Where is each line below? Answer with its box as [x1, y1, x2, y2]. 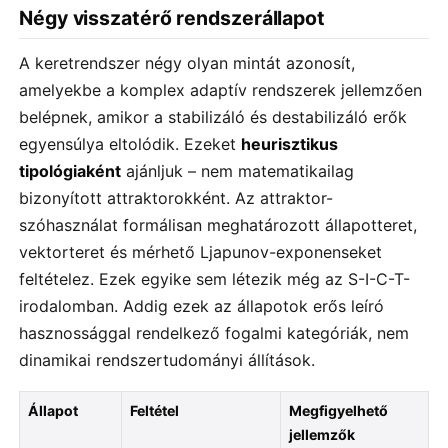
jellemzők [288, 426, 355, 444]
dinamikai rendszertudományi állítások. [19, 350, 315, 371]
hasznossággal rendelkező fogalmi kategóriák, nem [19, 323, 409, 344]
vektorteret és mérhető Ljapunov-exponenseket [19, 242, 382, 263]
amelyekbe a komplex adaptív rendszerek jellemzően [19, 80, 422, 101]
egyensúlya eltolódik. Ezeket [19, 134, 241, 155]
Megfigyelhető [288, 402, 388, 420]
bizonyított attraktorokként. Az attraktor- [19, 188, 333, 209]
